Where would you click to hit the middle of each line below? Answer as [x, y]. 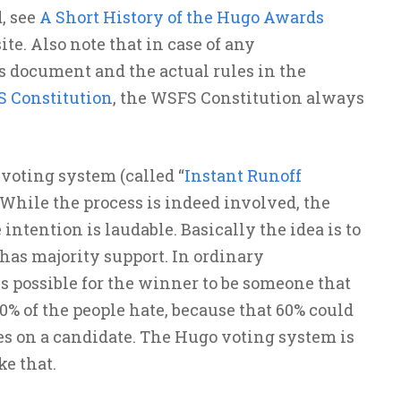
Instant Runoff [243, 175]
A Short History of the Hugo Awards [181, 17]
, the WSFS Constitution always [238, 98]
